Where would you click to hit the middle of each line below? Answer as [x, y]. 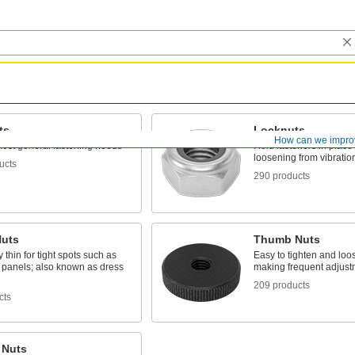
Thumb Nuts [286, 239]
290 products [281, 176]
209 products [281, 285]
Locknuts [279, 130]
